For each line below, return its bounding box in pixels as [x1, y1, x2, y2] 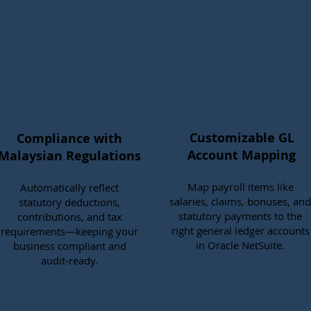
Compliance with [17, 130, 122, 147]
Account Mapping [187, 146, 296, 164]
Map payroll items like [187, 180, 294, 194]
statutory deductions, [19, 195, 120, 209]
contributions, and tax [17, 210, 122, 224]
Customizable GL [189, 129, 294, 146]
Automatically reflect [20, 180, 119, 194]
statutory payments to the [178, 209, 302, 223]
